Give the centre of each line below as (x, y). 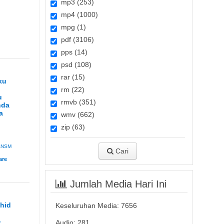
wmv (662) (75, 114)
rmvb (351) (76, 102)
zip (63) (71, 127)
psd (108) (74, 64)
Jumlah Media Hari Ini (116, 184)
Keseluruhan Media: (88, 205)
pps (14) (72, 52)
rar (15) (71, 77)
